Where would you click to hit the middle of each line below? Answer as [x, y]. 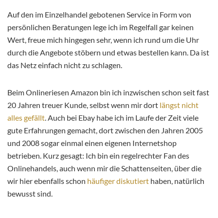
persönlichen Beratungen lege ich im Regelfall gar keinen [100, 27]
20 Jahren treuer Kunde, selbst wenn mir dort [83, 105]
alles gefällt [26, 117]
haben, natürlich [177, 181]
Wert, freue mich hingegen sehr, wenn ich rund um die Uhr [103, 39]
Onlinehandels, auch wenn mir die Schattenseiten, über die [104, 168]
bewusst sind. [30, 193]
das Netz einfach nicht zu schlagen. [65, 65]
